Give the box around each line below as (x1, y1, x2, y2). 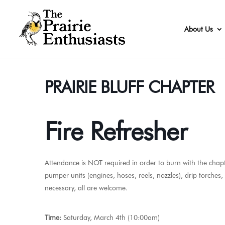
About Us (184, 25, 213, 33)
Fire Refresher (45, 116, 194, 146)
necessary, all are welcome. (45, 184, 128, 192)
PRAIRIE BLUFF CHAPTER (45, 77, 214, 97)
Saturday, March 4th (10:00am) (61, 213, 160, 221)
